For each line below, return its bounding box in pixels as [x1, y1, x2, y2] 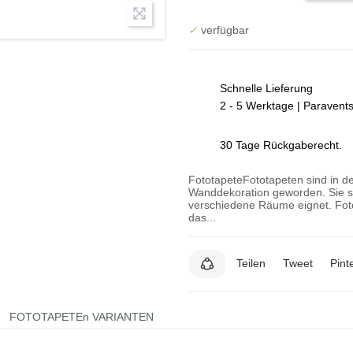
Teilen [236, 257, 266, 270]
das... [188, 210, 216, 224]
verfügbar [198, 23, 249, 36]
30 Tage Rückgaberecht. [220, 138, 342, 151]
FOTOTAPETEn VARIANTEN [9, 310, 154, 323]
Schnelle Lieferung [220, 81, 313, 95]
